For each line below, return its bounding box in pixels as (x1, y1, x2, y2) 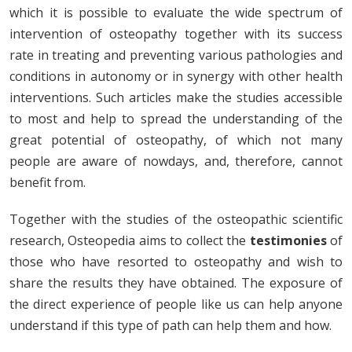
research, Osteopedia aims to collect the (9, 232, 250, 250)
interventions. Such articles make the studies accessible (9, 89, 343, 107)
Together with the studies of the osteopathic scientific (9, 211, 343, 229)
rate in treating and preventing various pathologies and (9, 46, 343, 64)
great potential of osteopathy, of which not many (9, 131, 343, 149)
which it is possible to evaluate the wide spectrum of (9, 4, 343, 22)
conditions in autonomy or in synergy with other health (9, 68, 343, 86)
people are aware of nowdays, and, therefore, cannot (9, 152, 343, 170)
